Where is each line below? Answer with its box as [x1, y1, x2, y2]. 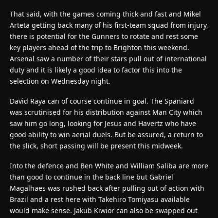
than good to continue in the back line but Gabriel [10, 172, 173, 182]
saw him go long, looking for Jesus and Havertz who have [10, 118, 196, 128]
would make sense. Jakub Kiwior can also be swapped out [10, 205, 198, 215]
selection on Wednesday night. [10, 76, 110, 86]
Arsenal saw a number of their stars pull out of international [10, 54, 207, 63]
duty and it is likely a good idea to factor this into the [10, 65, 182, 74]
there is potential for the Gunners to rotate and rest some [10, 31, 198, 41]
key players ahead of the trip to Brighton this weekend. [10, 42, 189, 52]
